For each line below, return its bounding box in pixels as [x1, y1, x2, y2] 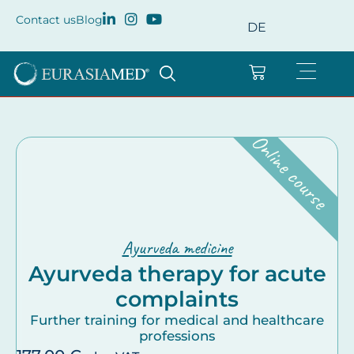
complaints [115, 285, 239, 312]
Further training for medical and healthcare [30, 311, 324, 328]
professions [139, 327, 215, 344]
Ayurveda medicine [122, 235, 232, 259]
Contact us [16, 13, 76, 27]
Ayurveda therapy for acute [28, 260, 326, 287]
